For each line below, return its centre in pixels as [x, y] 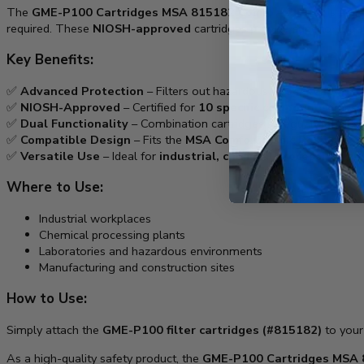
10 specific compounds [263, 108]
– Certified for [159, 108]
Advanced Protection [82, 91]
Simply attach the [54, 330]
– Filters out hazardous [208, 91]
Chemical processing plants [112, 235]
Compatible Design [76, 140]
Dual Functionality [74, 124]
